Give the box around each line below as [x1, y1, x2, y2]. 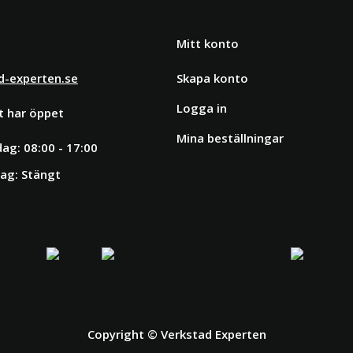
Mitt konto [176, 35, 239, 52]
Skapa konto [176, 70, 248, 87]
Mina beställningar [176, 130, 284, 147]
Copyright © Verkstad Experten [87, 326, 266, 343]
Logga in [176, 100, 227, 117]
